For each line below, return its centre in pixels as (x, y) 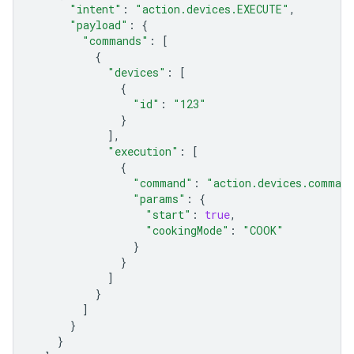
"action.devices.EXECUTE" (212, 9)
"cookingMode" (187, 230)
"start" (168, 215)
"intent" (96, 9)
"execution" (143, 151)
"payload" (99, 25)
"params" (159, 199)
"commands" (115, 41)
